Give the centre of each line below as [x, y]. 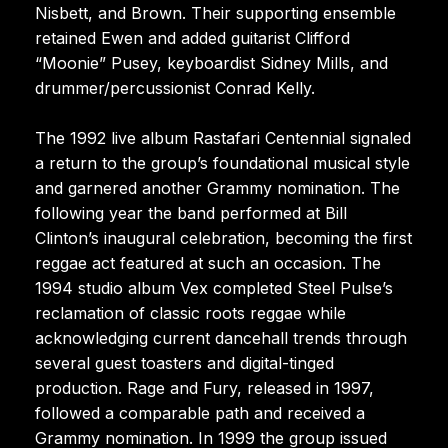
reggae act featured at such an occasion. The [208, 262]
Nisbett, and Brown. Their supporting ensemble [215, 12]
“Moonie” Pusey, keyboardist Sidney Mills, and [211, 62]
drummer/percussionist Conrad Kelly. [175, 87]
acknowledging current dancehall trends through [221, 337]
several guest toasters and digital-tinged [184, 362]
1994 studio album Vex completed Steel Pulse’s [214, 287]
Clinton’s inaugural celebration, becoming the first [223, 237]
